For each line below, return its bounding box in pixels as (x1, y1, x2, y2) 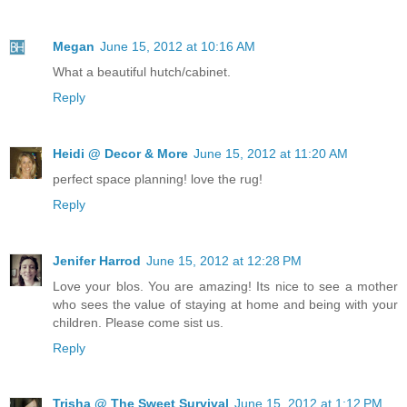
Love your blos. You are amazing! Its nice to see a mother (53, 278, 398, 293)
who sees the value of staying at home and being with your (53, 296, 398, 312)
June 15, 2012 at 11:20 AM (194, 145, 348, 161)
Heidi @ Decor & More (53, 145, 188, 161)
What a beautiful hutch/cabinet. (53, 64, 231, 79)
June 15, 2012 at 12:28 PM (146, 253, 302, 268)
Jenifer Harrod (53, 253, 141, 268)
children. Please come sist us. (53, 314, 223, 330)
